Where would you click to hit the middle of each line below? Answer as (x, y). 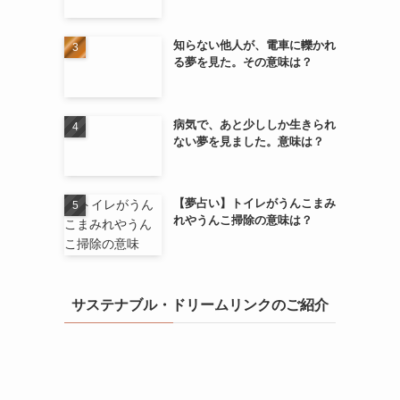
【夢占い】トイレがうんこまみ (254, 204)
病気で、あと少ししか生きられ (254, 124)
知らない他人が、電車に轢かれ (254, 45)
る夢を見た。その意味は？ (242, 62)
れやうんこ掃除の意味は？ (242, 221)
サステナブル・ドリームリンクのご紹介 (200, 304)
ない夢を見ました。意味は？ (248, 141)
